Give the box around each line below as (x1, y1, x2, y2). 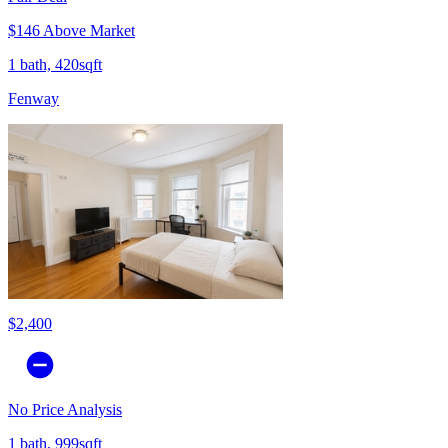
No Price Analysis (8, 401, 122, 419)
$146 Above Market (8, 22, 135, 40)
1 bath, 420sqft (8, 56, 102, 74)
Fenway (8, 90, 59, 108)
